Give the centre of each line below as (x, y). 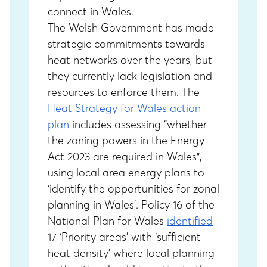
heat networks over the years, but (130, 60)
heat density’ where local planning (131, 253)
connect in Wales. (92, 12)
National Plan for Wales (107, 221)
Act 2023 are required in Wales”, (125, 156)
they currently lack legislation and (130, 76)
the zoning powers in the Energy (126, 140)
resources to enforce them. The (124, 92)
